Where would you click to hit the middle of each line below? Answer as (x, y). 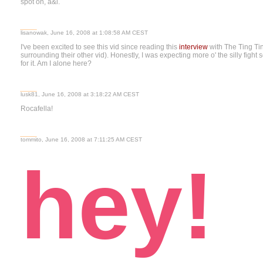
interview (193, 47)
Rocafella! (38, 109)
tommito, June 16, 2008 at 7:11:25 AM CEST (81, 139)
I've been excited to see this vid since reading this (100, 47)
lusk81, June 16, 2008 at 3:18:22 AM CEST (80, 94)
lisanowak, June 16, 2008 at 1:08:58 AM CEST (84, 33)
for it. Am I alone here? (56, 63)
